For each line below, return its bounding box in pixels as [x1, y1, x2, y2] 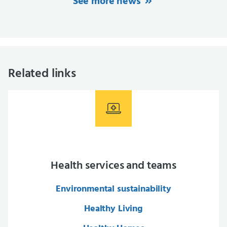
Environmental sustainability [56, 182, 171, 197]
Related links [8, 64, 76, 84]
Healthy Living [84, 202, 143, 216]
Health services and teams [51, 157, 176, 175]
